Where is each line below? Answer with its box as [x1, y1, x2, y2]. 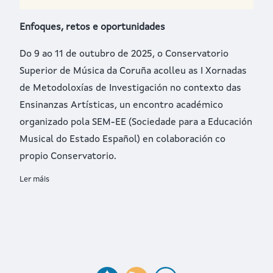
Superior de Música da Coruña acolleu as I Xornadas [19, 66, 247, 77]
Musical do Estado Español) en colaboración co [19, 135, 225, 145]
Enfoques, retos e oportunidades [19, 23, 165, 33]
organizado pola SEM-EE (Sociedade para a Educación [19, 118, 252, 128]
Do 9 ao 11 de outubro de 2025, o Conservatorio [19, 49, 229, 60]
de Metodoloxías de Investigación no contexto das [19, 83, 241, 94]
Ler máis [19, 175, 49, 184]
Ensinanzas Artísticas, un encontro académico [19, 101, 223, 111]
